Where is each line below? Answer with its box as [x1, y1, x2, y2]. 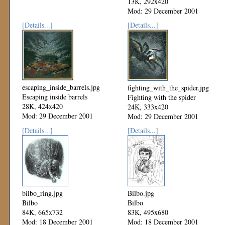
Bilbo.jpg [128, 188, 154, 198]
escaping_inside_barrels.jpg [22, 82, 100, 92]
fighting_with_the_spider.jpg [128, 83, 209, 93]
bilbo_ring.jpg [22, 188, 63, 198]
